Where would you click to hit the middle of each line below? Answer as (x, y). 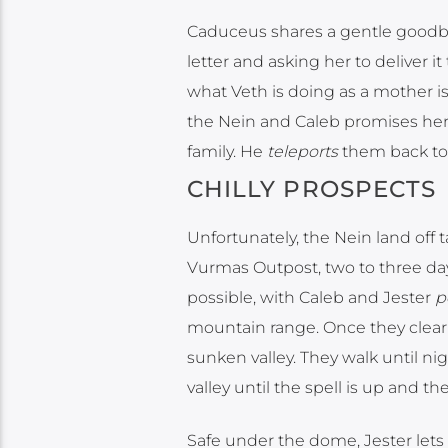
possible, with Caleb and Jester (310, 298)
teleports (302, 151)
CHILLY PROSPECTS (311, 189)
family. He (226, 151)
